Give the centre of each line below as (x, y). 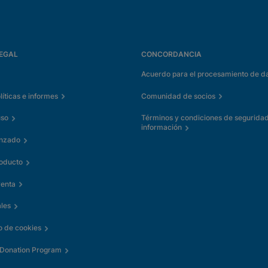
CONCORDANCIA (171, 54)
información (162, 127)
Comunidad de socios (178, 96)
